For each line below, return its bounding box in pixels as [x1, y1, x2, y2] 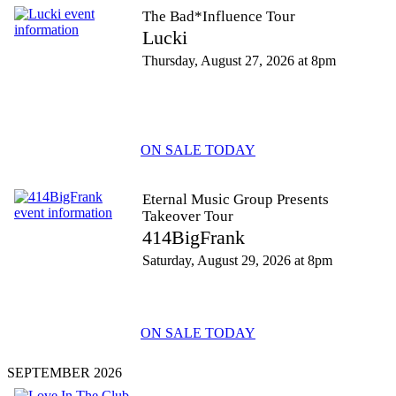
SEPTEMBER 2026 [7, 365, 122, 380]
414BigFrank [142, 226, 245, 248]
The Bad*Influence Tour [142, 8, 295, 25]
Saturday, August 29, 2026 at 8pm [142, 253, 332, 268]
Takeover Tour [142, 208, 233, 225]
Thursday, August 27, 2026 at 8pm [142, 53, 336, 68]
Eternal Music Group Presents [142, 191, 329, 208]
